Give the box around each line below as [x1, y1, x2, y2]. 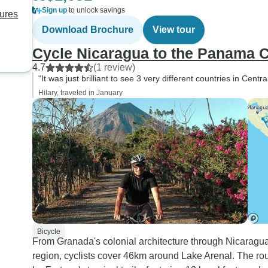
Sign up [42, 6, 67, 14]
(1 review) [93, 62, 135, 72]
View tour [153, 25, 195, 35]
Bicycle [37, 227, 60, 236]
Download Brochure [42, 25, 133, 35]
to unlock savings [67, 6, 125, 14]
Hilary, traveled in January [38, 89, 123, 97]
